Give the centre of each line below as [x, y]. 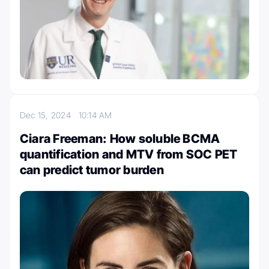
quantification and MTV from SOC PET [129, 155]
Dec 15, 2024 [49, 115]
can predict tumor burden [92, 170]
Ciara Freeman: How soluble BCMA [120, 139]
